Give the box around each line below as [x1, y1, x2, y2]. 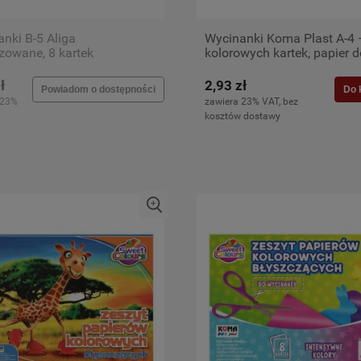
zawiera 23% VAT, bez [205, 96, 298, 107]
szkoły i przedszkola [205, 60, 319, 75]
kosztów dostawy [205, 110, 280, 122]
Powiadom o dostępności [41, 84, 156, 95]
